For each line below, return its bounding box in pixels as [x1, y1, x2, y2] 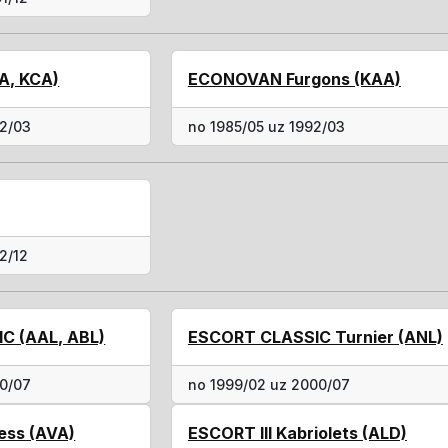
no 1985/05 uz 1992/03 [187, 118, 345, 135]
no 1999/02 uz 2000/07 [187, 376, 350, 393]
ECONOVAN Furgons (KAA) [187, 69, 401, 89]
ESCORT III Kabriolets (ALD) [187, 423, 407, 443]
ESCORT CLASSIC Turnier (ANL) [187, 327, 443, 347]
